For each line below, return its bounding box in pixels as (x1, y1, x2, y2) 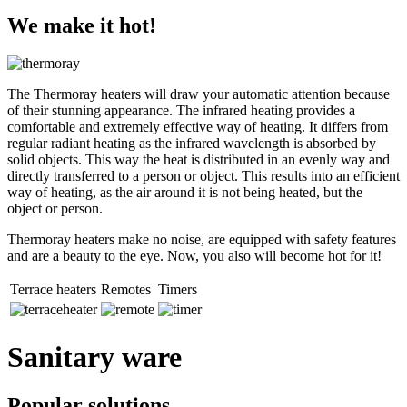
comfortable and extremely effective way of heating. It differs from (7, 119, 388, 135)
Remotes (101, 282, 151, 298)
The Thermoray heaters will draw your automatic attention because (7, 86, 390, 103)
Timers (158, 282, 197, 298)
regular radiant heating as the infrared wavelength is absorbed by (7, 135, 376, 152)
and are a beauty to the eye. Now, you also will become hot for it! (7, 248, 382, 264)
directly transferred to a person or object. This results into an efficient (7, 168, 400, 184)
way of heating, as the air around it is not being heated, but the (7, 184, 362, 201)
